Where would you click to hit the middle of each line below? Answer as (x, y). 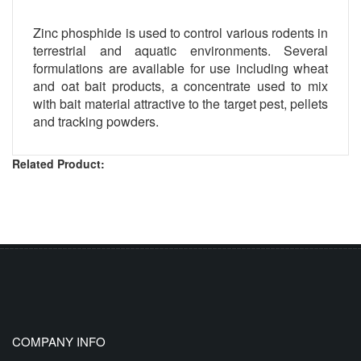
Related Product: (58, 163)
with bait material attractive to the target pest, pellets (180, 103)
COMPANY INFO (59, 341)
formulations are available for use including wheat (180, 68)
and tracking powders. (96, 121)
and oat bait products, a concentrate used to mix (180, 85)
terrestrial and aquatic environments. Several (180, 50)
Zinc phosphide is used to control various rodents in (180, 32)
